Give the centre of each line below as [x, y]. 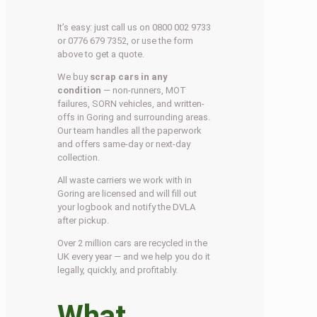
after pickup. [83, 220]
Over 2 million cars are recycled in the [133, 243]
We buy [74, 76]
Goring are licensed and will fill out [127, 193]
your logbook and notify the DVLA [127, 207]
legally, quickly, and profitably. [118, 270]
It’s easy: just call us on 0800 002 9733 [134, 27]
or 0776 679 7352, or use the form [126, 40]
